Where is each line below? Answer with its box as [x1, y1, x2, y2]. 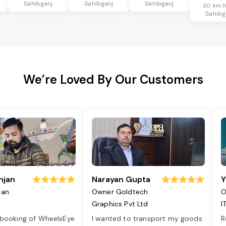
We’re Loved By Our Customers [23, 72, 203, 88]
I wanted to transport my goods [92, 214, 202, 223]
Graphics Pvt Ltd [92, 199, 148, 209]
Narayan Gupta [92, 174, 150, 185]
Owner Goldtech [92, 187, 148, 197]
